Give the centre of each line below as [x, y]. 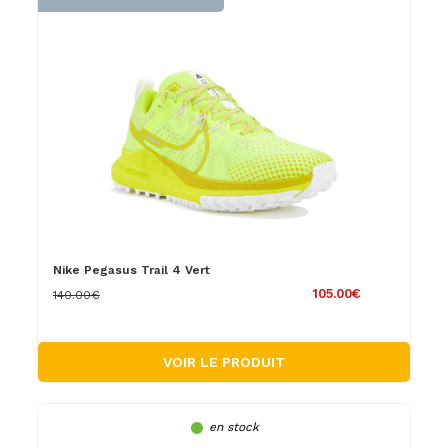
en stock [233, 426]
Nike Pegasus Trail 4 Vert [131, 269]
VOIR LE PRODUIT [223, 361]
